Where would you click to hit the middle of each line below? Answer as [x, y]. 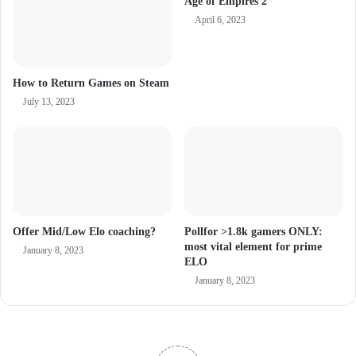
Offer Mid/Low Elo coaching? [84, 232]
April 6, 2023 [220, 19]
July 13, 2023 [49, 102]
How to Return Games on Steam [91, 83]
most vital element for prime [253, 247]
